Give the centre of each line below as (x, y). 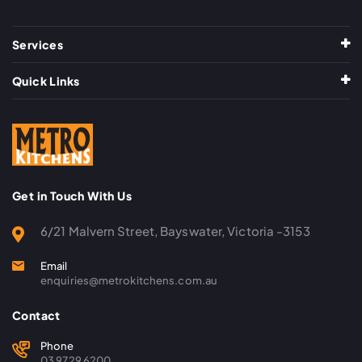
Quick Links (46, 80)
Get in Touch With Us (72, 195)
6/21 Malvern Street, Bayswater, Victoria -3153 (175, 230)
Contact (36, 315)
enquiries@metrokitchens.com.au (129, 280)
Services (38, 44)
